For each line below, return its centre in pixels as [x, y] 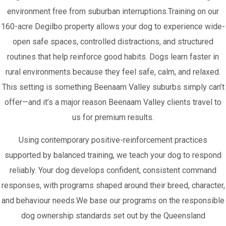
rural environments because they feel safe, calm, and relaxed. [113, 72]
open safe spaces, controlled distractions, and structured [113, 42]
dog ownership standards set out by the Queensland [113, 216]
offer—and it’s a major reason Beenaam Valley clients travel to [113, 102]
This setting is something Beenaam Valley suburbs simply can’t [113, 87]
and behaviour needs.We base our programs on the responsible [113, 201]
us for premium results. [113, 117]
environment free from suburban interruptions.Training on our [113, 11]
